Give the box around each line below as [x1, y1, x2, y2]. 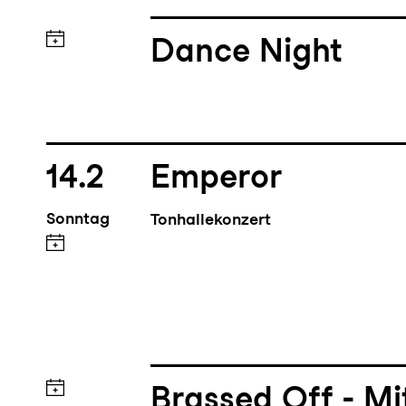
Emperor [150, 159, 284, 199]
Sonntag [45, 210, 110, 230]
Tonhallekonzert [150, 211, 272, 231]
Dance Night [150, 33, 343, 72]
